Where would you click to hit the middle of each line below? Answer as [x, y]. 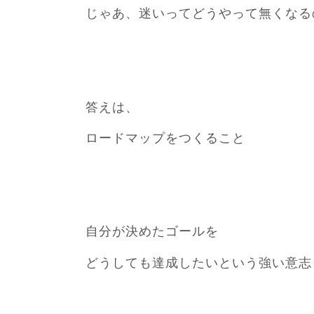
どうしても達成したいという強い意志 [199, 262]
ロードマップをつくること [165, 138]
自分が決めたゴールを [152, 232]
